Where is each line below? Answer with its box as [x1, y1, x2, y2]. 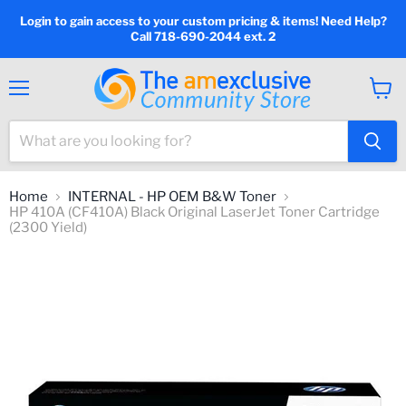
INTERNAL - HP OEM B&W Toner [68, 188, 276, 205]
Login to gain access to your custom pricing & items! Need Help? [19, 14, 387, 28]
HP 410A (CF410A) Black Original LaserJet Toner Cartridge [9, 204, 380, 220]
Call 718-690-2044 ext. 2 [130, 29, 275, 43]
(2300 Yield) [9, 219, 87, 236]
